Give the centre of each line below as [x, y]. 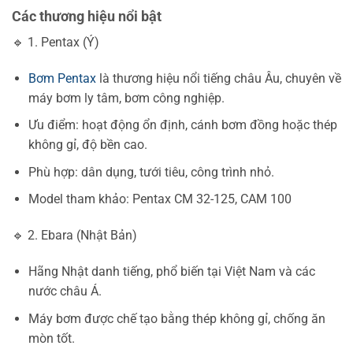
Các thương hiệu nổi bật [87, 16]
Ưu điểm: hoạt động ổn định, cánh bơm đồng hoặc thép [182, 125]
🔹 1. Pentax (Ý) [56, 42]
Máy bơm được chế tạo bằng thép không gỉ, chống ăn [176, 318]
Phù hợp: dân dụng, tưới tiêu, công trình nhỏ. [151, 172]
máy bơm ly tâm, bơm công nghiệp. [126, 98]
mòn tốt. [51, 338]
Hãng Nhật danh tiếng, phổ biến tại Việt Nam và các [171, 272]
